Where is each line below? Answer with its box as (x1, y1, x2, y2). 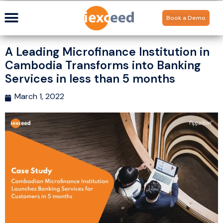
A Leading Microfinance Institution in (5, 44, 210, 59)
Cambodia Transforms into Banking (5, 57, 201, 73)
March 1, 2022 (14, 91, 64, 102)
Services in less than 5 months (5, 71, 175, 86)
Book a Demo (166, 14, 206, 22)
